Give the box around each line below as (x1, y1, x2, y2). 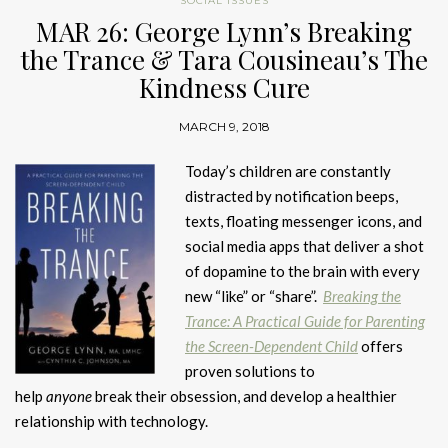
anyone (46, 386, 92, 405)
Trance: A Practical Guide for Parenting (185, 311, 425, 330)
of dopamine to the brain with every (185, 261, 420, 280)
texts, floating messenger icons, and (185, 211, 422, 230)
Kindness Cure (138, 69, 310, 105)
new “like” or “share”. (185, 286, 323, 305)
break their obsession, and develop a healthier (92, 386, 397, 405)
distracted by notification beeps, (185, 186, 398, 205)
